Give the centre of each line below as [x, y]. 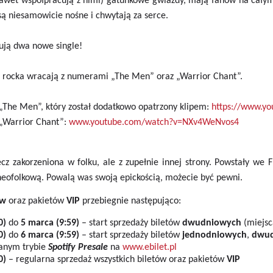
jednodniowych [214, 235]
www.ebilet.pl [149, 247]
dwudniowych [211, 223]
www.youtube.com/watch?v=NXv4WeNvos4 [154, 122]
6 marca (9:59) [50, 235]
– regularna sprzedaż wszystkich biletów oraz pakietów [116, 260]
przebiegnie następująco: [130, 201]
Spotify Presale [79, 247]
